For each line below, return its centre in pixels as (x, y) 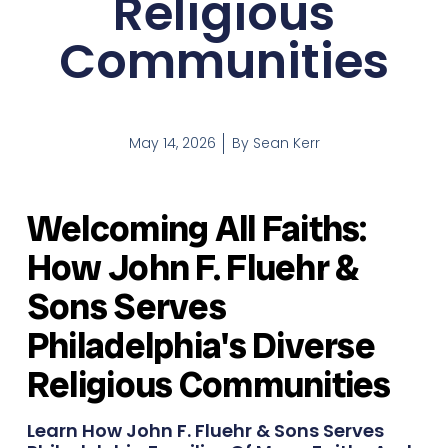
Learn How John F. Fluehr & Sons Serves (205, 431)
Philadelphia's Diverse (201, 346)
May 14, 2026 (172, 143)
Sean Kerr (284, 143)
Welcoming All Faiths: (196, 229)
